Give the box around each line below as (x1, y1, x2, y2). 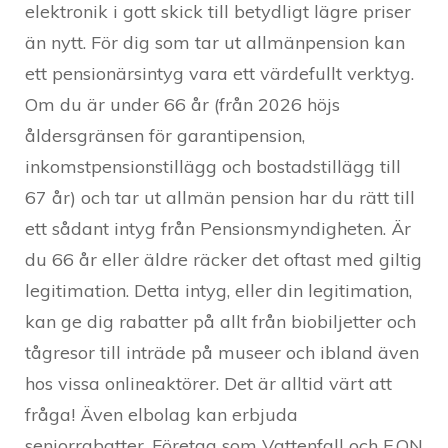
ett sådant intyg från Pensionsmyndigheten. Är (25, 217, 411, 241)
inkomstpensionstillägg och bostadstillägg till (25, 155, 401, 179)
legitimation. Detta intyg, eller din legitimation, (25, 279, 412, 303)
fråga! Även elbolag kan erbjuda (25, 403, 298, 427)
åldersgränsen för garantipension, (25, 124, 305, 148)
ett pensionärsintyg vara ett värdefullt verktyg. (25, 62, 414, 86)
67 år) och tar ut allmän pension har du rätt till (25, 186, 415, 210)
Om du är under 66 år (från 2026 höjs (25, 93, 340, 117)
